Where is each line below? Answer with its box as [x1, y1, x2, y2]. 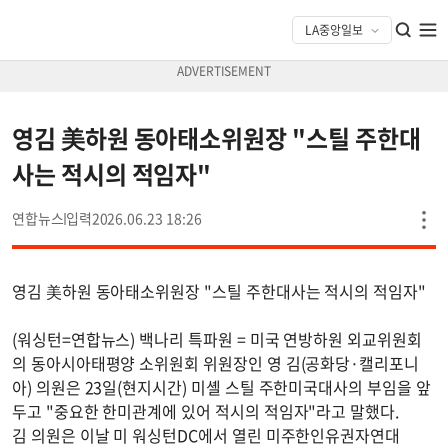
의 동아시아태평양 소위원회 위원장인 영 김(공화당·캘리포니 [12, 351, 419, 375]
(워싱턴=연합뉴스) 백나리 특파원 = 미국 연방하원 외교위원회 [12, 327, 422, 351]
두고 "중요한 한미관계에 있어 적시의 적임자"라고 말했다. [12, 399, 399, 423]
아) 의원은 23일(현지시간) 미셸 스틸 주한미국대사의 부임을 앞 [12, 375, 431, 399]
